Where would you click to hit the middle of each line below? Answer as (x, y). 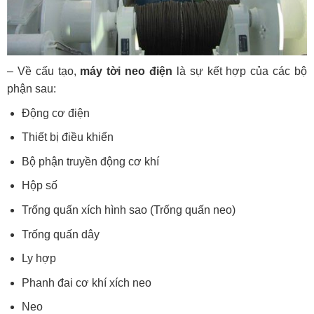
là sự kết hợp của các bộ (240, 71)
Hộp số (39, 186)
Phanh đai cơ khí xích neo (86, 282)
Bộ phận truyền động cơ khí (90, 161)
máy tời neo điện (127, 71)
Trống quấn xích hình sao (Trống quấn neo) (128, 210)
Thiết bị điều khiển (67, 137)
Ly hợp (39, 259)
